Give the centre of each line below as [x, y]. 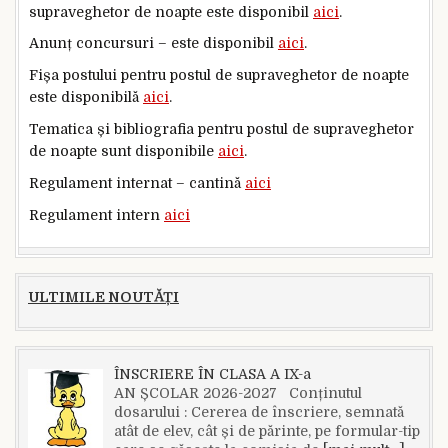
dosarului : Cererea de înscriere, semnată [258, 412]
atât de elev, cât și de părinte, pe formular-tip [266, 431]
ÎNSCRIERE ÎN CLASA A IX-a [212, 374]
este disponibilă [86, 97]
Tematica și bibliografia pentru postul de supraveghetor [221, 129]
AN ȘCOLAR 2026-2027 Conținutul [237, 393]
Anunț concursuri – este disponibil [153, 43]
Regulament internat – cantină [137, 182]
